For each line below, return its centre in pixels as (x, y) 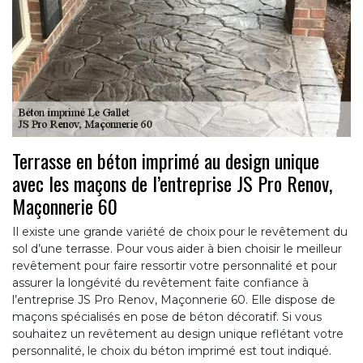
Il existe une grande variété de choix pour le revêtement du (180, 232)
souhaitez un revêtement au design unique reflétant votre (178, 334)
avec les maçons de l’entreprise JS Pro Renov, (172, 184)
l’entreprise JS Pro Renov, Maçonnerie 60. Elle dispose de (174, 300)
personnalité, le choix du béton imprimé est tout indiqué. (172, 351)
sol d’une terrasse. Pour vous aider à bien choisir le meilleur (177, 249)
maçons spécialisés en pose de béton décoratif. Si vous (167, 317)
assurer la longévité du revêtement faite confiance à (160, 283)
